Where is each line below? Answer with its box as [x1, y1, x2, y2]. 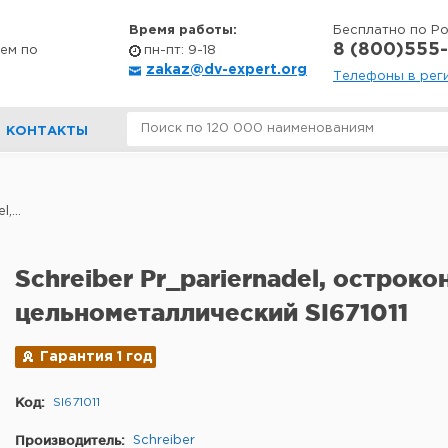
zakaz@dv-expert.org [146, 64, 307, 76]
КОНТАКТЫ [6, 126, 88, 137]
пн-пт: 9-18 [144, 45, 216, 56]
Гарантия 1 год [40, 351, 153, 363]
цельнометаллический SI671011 [15, 299, 408, 326]
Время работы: [129, 25, 237, 36]
